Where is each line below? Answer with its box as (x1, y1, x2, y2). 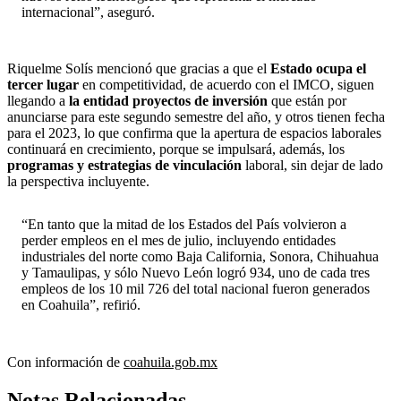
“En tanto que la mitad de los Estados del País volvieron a (21, 217, 346, 232)
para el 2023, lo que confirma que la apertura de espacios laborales (7, 125, 381, 141)
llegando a (7, 93, 69, 109)
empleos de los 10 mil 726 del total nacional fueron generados (21, 281, 370, 296)
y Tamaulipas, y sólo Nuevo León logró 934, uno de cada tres (21, 265, 370, 280)
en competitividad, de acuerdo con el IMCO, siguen (79, 77, 374, 93)
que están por (268, 93, 346, 109)
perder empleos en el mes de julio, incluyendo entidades (21, 233, 336, 248)
